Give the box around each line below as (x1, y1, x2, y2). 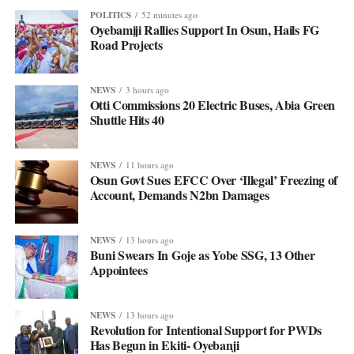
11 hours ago (125, 158, 174, 171)
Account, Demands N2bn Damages (89, 185, 269, 204)
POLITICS (89, 7, 131, 21)
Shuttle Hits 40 (89, 110, 164, 129)
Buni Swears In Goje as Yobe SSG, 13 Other (89, 245, 315, 264)
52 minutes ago (141, 8, 198, 21)
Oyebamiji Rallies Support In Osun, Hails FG (89, 20, 319, 39)
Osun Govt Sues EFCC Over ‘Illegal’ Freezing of (89, 170, 337, 189)
